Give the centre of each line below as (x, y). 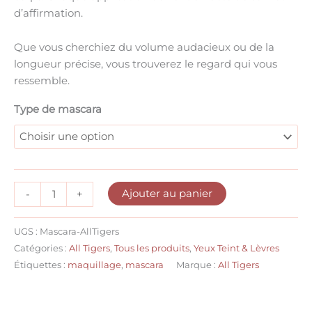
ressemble (41, 81)
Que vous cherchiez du (75, 48)
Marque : (197, 264)
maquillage (94, 264)
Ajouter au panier (167, 194)
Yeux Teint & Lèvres (236, 248)
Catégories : (41, 248)
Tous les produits (152, 248)
